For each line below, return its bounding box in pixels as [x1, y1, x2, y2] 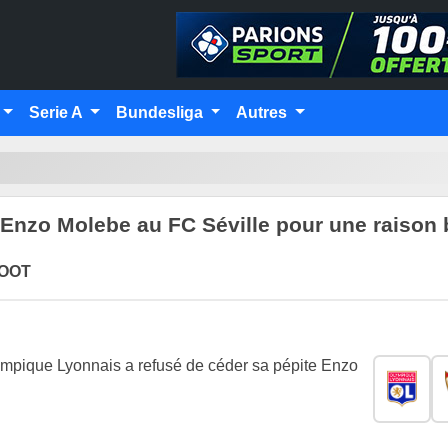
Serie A [29, 104, 87, 121]
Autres [236, 104, 292, 121]
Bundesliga [115, 104, 207, 121]
